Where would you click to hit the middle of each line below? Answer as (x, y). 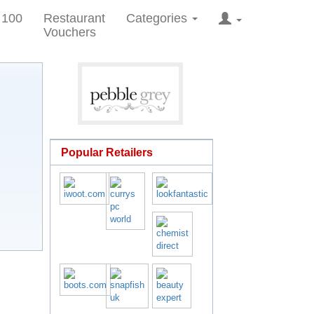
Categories (158, 18)
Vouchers (70, 32)
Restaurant (74, 18)
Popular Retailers (107, 152)
